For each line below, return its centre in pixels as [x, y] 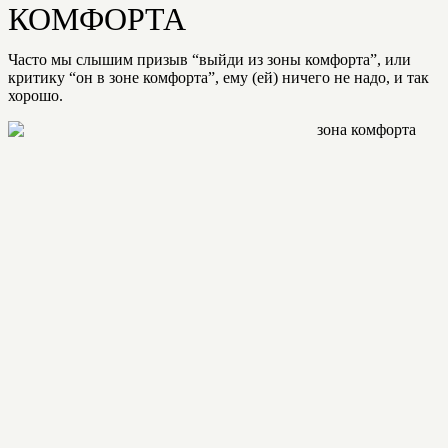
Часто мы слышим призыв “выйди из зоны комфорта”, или [209, 59]
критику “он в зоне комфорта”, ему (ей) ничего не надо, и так [218, 77]
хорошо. [35, 95]
